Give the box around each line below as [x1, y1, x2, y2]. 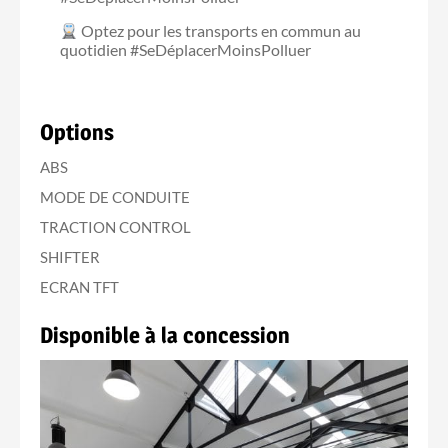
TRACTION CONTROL [40, 217, 191, 236]
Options [40, 118, 114, 145]
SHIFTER [40, 247, 100, 266]
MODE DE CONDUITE [40, 187, 190, 206]
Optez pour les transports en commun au [78, 20, 362, 40]
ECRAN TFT [40, 277, 119, 296]
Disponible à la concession [40, 321, 290, 348]
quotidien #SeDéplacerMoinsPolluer [60, 39, 311, 59]
